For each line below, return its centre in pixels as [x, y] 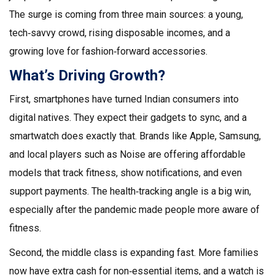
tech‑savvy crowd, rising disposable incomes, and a [120, 33]
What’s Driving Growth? [87, 76]
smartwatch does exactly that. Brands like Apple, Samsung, [135, 136]
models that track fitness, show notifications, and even [126, 173]
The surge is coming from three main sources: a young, [126, 14]
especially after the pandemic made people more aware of [134, 210]
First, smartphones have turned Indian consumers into [124, 99]
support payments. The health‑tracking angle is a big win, [130, 191]
